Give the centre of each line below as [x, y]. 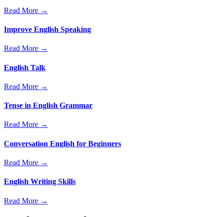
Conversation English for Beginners [62, 143]
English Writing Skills [40, 182]
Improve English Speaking [47, 30]
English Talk [25, 67]
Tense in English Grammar [48, 106]
